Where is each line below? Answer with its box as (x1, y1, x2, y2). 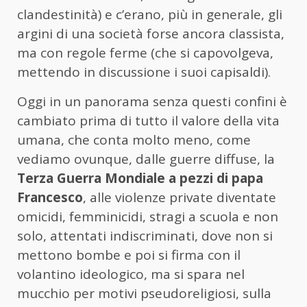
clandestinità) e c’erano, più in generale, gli (17, 5, 282, 24)
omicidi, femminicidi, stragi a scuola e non (17, 208, 278, 226)
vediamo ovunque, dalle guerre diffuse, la (17, 150, 275, 169)
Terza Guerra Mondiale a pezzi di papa (17, 169, 263, 188)
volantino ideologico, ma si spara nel (17, 265, 245, 284)
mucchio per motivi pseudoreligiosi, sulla (17, 284, 271, 303)
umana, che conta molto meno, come (17, 131, 251, 149)
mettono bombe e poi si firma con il (17, 246, 241, 265)
